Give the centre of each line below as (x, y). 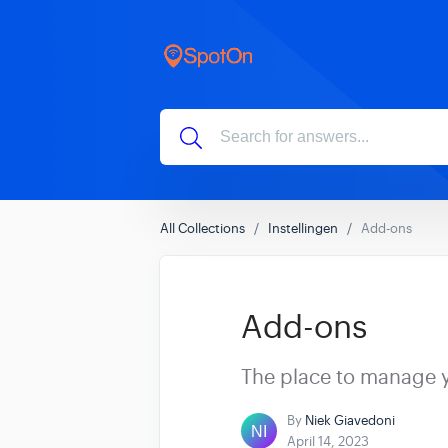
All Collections (202, 228)
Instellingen (303, 228)
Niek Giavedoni (350, 420)
